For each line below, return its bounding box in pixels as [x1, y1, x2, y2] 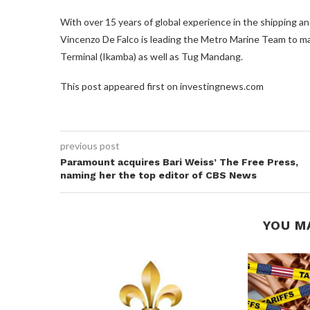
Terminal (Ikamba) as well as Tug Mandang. [60, 50, 243, 62]
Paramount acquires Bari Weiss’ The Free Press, [60, 156, 298, 167]
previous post [60, 139, 120, 152]
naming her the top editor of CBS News [60, 169, 257, 181]
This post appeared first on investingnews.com [60, 80, 264, 92]
